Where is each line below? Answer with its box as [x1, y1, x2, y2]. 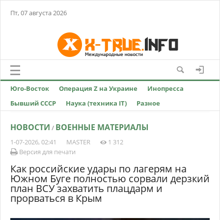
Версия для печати [18, 147, 76, 156]
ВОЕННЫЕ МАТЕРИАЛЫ [55, 122, 149, 133]
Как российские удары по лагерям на [10, 162, 187, 175]
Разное [137, 99, 160, 108]
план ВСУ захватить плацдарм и [10, 182, 163, 195]
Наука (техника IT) [66, 99, 127, 108]
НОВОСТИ [10, 122, 50, 133]
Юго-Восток [10, 84, 49, 93]
